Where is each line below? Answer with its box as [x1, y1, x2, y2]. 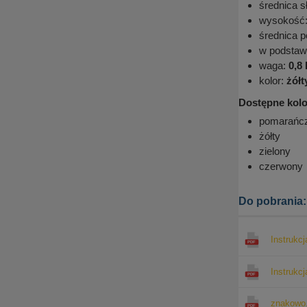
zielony [259, 145, 291, 158]
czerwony [259, 160, 303, 173]
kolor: [259, 75, 286, 87]
